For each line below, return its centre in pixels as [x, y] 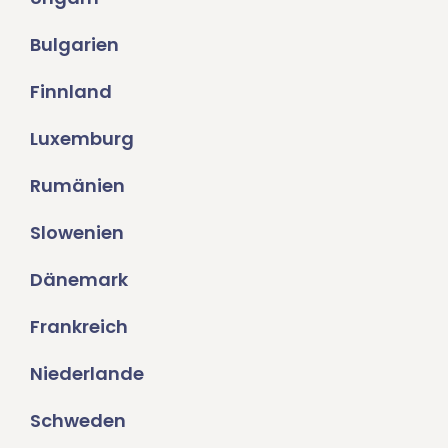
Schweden [78, 421]
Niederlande [87, 374]
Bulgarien [74, 45]
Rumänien [77, 186]
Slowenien [77, 233]
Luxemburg [82, 139]
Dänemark [79, 280]
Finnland [71, 92]
